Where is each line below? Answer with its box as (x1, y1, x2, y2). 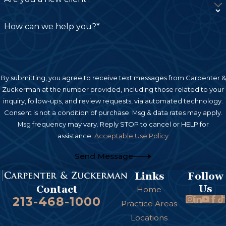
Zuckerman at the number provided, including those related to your (2, 85, 224, 93)
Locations (131, 213, 168, 223)
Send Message (75, 151, 134, 161)
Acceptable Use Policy (94, 131, 168, 140)
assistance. (58, 131, 94, 140)
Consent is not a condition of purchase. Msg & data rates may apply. (4, 108, 222, 117)
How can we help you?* (4, 22, 100, 32)
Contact (36, 183, 78, 195)
